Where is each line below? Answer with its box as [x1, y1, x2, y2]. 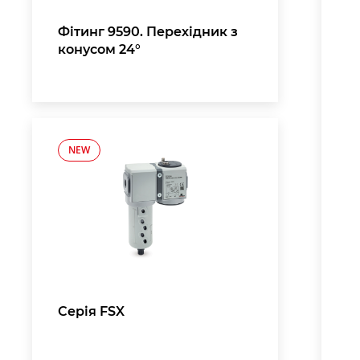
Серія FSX [58, 303, 125, 320]
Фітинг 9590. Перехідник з [58, 22, 238, 39]
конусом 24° [58, 40, 141, 57]
